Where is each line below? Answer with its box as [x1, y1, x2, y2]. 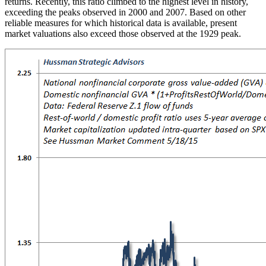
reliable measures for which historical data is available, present [5, 18, 237, 28]
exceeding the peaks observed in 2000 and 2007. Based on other [5, 7, 246, 18]
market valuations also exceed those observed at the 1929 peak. [5, 28, 241, 39]
